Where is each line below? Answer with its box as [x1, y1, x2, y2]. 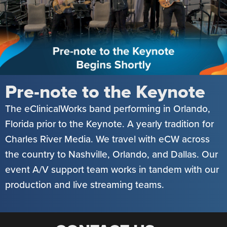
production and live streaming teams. [5, 177, 164, 192]
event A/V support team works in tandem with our [5, 162, 219, 177]
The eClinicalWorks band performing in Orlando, [5, 101, 210, 116]
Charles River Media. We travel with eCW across [5, 132, 210, 146]
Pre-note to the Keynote [5, 78, 205, 105]
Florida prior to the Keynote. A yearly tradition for [5, 117, 214, 131]
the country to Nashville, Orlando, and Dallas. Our [5, 147, 218, 162]
